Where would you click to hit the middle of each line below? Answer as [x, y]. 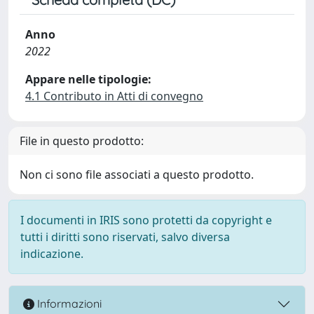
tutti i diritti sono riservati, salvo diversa [125, 237]
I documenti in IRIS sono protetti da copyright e [146, 220]
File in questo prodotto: [82, 141]
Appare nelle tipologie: [88, 79]
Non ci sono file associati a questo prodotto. [137, 174]
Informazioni [68, 304]
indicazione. [52, 253]
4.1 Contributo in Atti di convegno [114, 96]
